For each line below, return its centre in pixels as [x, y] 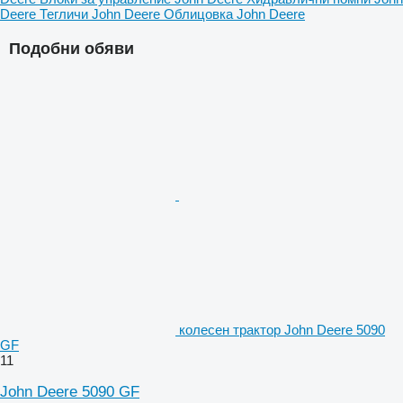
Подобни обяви [72, 49]
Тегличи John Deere [102, 14]
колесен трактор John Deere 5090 [282, 330]
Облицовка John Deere [234, 14]
